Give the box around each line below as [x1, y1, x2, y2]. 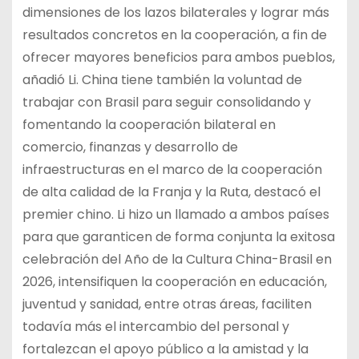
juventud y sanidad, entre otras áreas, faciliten [22, 294, 312, 313]
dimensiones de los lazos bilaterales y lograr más [22, 2, 329, 22]
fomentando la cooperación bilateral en [22, 115, 276, 134]
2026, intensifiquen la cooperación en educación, [22, 272, 327, 291]
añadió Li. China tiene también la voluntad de [22, 70, 302, 89]
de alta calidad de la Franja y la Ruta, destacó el [22, 182, 321, 201]
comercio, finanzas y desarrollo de [22, 137, 238, 156]
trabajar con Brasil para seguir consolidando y [22, 92, 311, 111]
